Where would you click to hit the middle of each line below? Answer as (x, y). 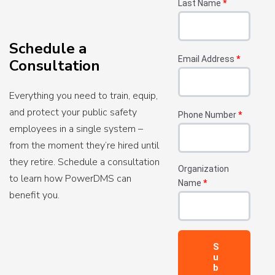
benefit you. (34, 196)
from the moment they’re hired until (84, 146)
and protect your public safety (73, 113)
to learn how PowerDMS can (70, 179)
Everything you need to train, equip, (83, 96)
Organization (203, 168)
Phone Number (208, 114)
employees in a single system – (76, 129)
